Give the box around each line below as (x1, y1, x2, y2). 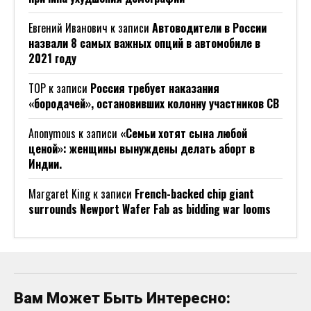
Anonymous (28, 125, 76, 142)
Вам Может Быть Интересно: (14, 289, 230, 308)
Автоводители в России (152, 19, 267, 37)
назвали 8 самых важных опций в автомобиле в (28, 35, 260, 52)
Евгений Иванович (28, 19, 108, 37)
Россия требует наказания (90, 80, 219, 97)
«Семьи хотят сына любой (120, 125, 247, 142)
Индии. (28, 155, 62, 173)
